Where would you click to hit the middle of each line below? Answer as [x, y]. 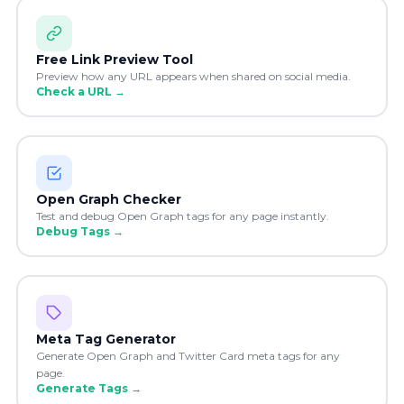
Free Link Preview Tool [114, 59]
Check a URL [73, 91]
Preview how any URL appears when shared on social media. [193, 76]
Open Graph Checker [108, 199]
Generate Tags [82, 388]
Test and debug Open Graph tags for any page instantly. [182, 216]
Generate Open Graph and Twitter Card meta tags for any [188, 355]
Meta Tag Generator [106, 339]
